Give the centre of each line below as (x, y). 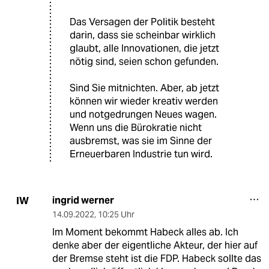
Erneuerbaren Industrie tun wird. (141, 154)
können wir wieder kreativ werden (144, 101)
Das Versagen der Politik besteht (142, 22)
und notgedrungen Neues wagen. (143, 115)
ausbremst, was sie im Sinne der (141, 141)
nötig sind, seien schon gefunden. (144, 62)
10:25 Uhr (116, 215)
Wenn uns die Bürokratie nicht (136, 128)
